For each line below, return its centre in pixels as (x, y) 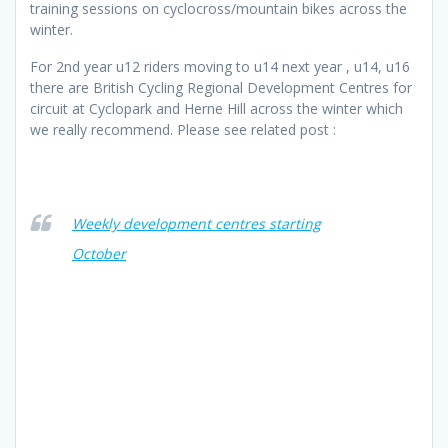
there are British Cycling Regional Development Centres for (221, 88)
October (99, 254)
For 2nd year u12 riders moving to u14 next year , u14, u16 (220, 67)
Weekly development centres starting (196, 224)
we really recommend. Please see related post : (183, 130)
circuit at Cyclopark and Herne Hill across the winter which (216, 109)
